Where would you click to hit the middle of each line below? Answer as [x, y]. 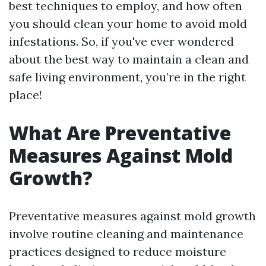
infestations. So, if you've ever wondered [121, 41]
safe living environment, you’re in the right [127, 77]
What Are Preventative [120, 133]
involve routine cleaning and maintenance [126, 234]
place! [26, 95]
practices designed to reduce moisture [118, 251]
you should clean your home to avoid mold [128, 23]
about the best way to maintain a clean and [129, 59]
